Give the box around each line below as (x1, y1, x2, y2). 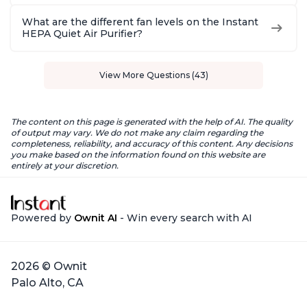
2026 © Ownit (11, 259, 87, 273)
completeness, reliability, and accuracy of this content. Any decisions (11, 138, 293, 149)
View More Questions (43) (99, 69, 208, 80)
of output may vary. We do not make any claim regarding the (11, 127, 263, 138)
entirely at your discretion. (11, 160, 119, 171)
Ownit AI (74, 211, 117, 224)
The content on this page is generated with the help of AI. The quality (11, 116, 293, 127)
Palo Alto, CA (11, 275, 84, 289)
